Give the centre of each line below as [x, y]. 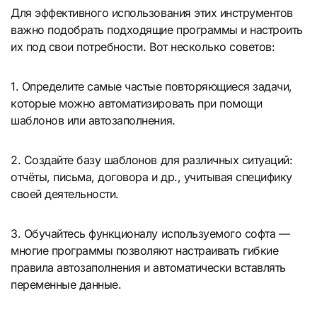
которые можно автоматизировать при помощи [137, 104]
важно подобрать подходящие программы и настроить [157, 30]
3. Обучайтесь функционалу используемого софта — [150, 234]
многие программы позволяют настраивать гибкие [145, 251]
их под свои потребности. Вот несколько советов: [143, 47]
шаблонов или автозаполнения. [93, 121]
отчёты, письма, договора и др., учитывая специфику [151, 177]
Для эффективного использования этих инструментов [152, 13]
